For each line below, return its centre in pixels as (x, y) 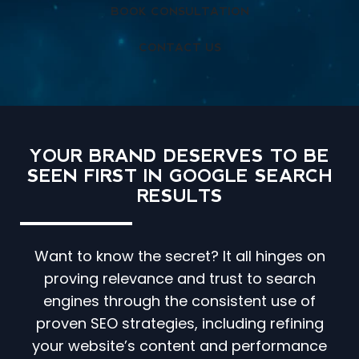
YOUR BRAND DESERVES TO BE (179, 156)
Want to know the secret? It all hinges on (179, 256)
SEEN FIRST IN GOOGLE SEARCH (179, 176)
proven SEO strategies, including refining (179, 324)
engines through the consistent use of (179, 301)
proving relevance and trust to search (179, 279)
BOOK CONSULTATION (179, 12)
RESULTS (179, 196)
